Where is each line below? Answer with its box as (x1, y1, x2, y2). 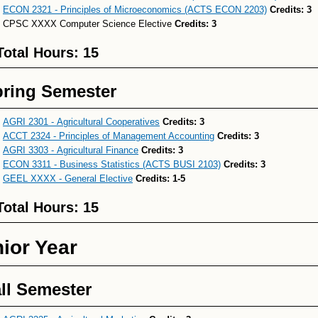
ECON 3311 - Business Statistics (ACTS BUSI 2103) (3, 159, 221, 170)
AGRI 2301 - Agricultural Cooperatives (3, 116, 160, 127)
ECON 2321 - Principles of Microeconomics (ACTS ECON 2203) (3, 4, 267, 15)
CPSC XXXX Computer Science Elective (3, 18, 175, 29)
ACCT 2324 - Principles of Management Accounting (3, 131, 214, 141)
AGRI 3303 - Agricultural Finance (3, 145, 138, 155)
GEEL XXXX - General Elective (3, 173, 133, 184)
